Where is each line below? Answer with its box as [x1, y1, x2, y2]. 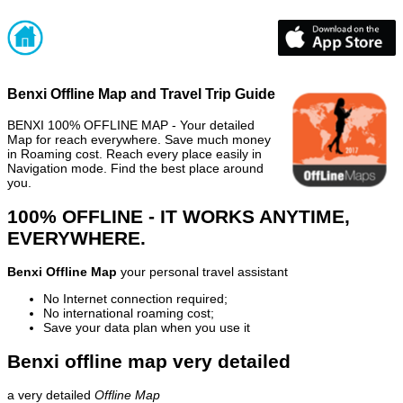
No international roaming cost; [43, 306, 214, 321]
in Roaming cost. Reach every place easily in [7, 146, 262, 161]
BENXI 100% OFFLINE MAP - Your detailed [7, 117, 255, 132]
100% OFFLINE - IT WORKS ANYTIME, [7, 205, 350, 227]
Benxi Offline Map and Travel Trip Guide [7, 85, 275, 103]
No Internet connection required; [43, 291, 228, 307]
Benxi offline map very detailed [7, 350, 291, 372]
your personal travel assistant [117, 264, 288, 280]
